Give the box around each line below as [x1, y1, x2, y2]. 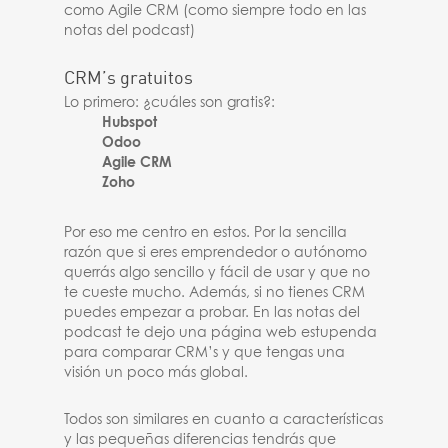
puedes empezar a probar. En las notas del [64, 306, 361, 320]
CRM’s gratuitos [64, 66, 194, 88]
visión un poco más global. [64, 366, 253, 380]
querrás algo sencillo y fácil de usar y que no [64, 266, 371, 280]
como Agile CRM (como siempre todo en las [64, 4, 367, 18]
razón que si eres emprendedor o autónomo [64, 246, 368, 260]
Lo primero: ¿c [64, 96, 161, 110]
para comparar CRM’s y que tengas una [64, 346, 346, 360]
